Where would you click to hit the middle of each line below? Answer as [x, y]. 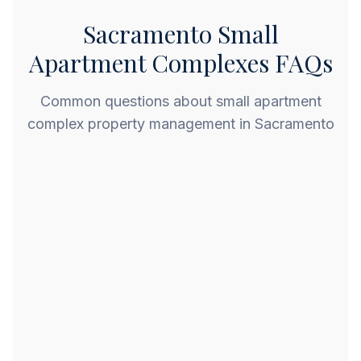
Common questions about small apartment [180, 101]
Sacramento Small [180, 34]
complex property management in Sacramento [180, 124]
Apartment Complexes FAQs [180, 63]
